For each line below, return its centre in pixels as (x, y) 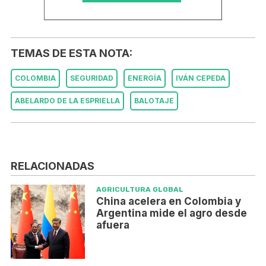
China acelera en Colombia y (168, 202)
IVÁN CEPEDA (201, 78)
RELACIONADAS (53, 166)
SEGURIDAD (92, 78)
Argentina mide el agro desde (171, 213)
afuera (113, 225)
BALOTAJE (154, 100)
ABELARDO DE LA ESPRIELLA (67, 100)
